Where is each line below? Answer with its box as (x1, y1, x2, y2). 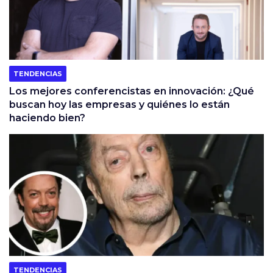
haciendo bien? (9, 112, 85, 124)
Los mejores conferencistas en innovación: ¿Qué (9, 85, 254, 97)
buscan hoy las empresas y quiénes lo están (9, 98, 230, 110)
